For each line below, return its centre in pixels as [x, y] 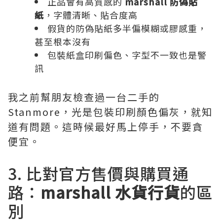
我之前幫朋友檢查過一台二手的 [84, 97]
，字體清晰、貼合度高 [91, 15]
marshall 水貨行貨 [110, 192]
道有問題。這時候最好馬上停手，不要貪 [106, 126]
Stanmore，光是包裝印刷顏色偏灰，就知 [110, 111]
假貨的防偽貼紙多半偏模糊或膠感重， [127, 28]
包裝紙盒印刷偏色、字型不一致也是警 [127, 55]
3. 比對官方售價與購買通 [98, 173]
